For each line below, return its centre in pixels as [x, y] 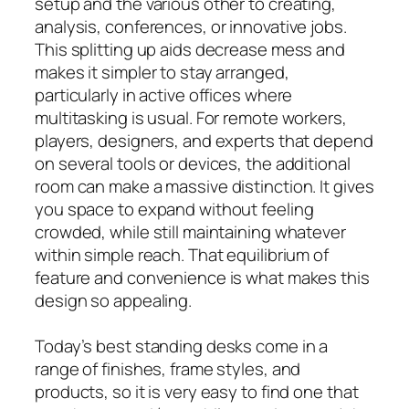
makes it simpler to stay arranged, [162, 72]
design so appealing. [113, 300]
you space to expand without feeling [174, 209]
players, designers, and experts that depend [204, 140]
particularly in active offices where [164, 94]
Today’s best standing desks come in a [182, 346]
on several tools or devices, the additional [193, 163]
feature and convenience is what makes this [202, 277]
